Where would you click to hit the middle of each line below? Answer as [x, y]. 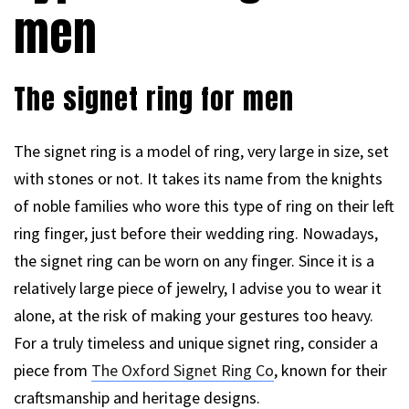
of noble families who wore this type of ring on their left [204, 205]
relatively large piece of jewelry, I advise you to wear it [198, 288]
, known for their [330, 370]
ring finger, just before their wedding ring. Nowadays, [196, 233]
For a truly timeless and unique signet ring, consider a [196, 342]
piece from [52, 370]
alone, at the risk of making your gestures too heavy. [194, 315]
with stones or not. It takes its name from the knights [198, 178]
